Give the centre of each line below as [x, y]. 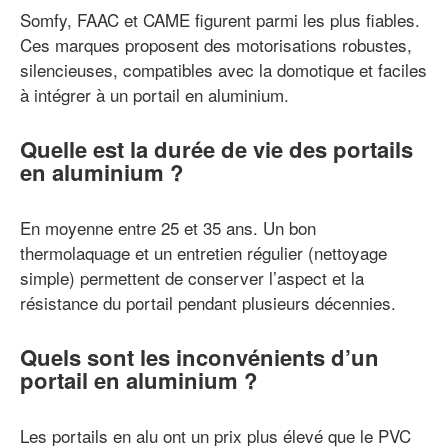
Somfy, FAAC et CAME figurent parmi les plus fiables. [220, 20]
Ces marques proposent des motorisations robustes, [216, 45]
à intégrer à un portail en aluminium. [154, 95]
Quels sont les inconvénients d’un [199, 356]
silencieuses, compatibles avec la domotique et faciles [223, 70]
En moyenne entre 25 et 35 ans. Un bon [168, 227]
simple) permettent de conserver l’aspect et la [192, 277]
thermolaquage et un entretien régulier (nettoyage [203, 252]
